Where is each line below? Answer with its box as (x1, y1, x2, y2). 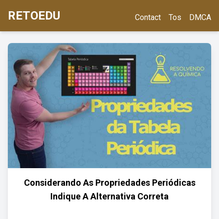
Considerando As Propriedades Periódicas (23, 177, 196, 188)
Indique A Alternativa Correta (50, 191, 169, 201)
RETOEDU (8, 9, 60, 22)
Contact (135, 13, 161, 22)
